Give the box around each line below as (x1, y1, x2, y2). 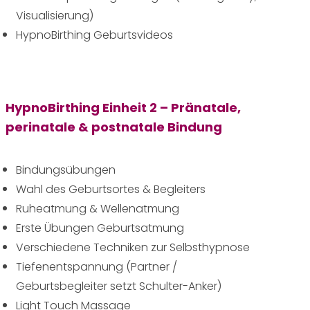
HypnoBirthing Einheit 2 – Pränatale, (6, 98, 241, 116)
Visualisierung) (16, 7, 93, 24)
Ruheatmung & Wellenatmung (16, 200, 179, 217)
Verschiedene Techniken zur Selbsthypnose (16, 239, 250, 255)
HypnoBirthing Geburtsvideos (16, 26, 173, 43)
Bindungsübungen (16, 161, 116, 178)
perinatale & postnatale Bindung (6, 118, 222, 136)
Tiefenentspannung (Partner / (16, 258, 177, 275)
